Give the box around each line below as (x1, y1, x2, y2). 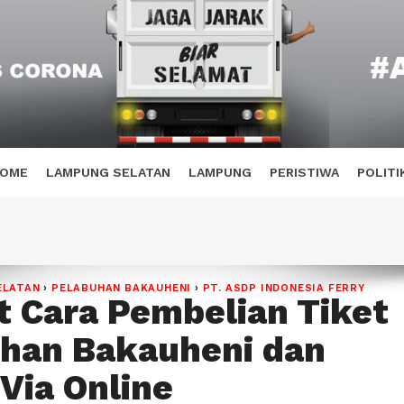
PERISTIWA (270, 164, 339, 179)
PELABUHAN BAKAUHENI (51, 282, 192, 295)
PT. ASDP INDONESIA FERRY (202, 282, 365, 295)
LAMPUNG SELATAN (46, 164, 170, 179)
